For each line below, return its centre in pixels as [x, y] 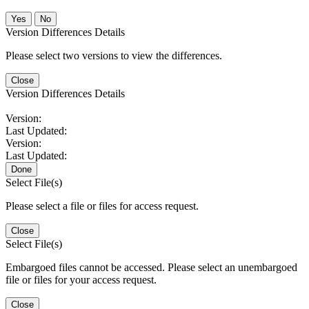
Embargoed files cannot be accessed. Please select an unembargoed [151, 267]
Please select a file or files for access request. [102, 206]
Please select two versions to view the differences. [114, 55]
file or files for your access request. [81, 279]
